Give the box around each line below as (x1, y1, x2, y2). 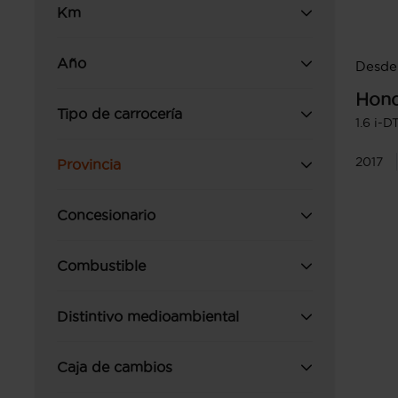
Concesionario (57, 207, 155, 223)
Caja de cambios (57, 359, 172, 375)
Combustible (57, 258, 146, 274)
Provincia (57, 156, 121, 172)
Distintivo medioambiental (57, 308, 239, 324)
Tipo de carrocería (57, 106, 182, 122)
